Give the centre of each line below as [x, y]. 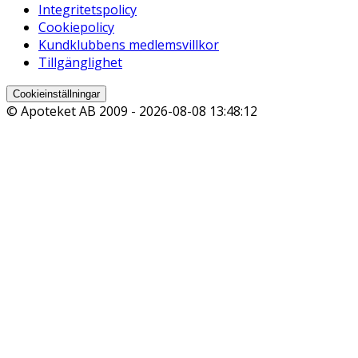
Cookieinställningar [56, 94]
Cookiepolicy [76, 28]
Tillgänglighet [80, 63]
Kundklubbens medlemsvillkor [129, 45]
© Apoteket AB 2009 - [73, 111]
